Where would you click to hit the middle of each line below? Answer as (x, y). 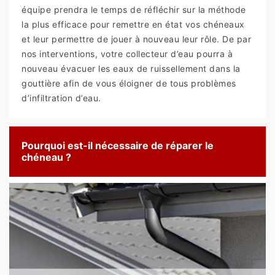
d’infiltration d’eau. (61, 98)
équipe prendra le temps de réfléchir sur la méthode (134, 10)
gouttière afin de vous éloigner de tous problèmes (129, 83)
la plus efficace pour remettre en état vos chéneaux (133, 25)
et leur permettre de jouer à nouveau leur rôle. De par (136, 39)
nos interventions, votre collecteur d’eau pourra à (127, 54)
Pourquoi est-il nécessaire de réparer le (118, 146)
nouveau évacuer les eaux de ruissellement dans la (131, 69)
